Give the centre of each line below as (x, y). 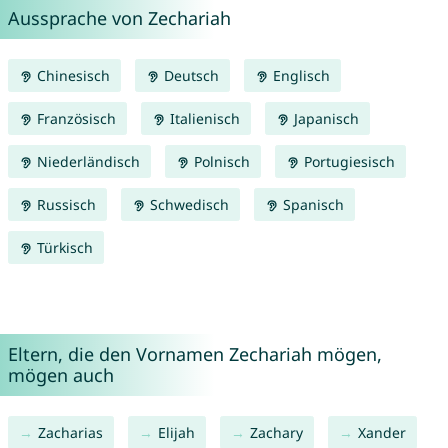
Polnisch (219, 162)
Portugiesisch (347, 162)
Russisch (64, 205)
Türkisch (62, 248)
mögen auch (60, 375)
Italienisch (202, 119)
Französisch (74, 119)
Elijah (176, 433)
